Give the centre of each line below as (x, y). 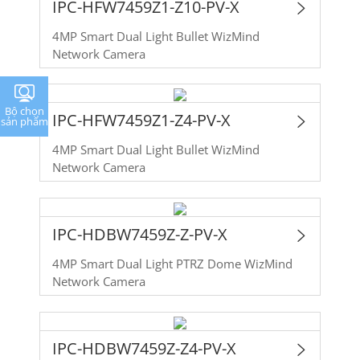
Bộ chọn (24, 110)
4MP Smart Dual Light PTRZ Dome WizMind (172, 264)
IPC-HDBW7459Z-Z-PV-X (139, 235)
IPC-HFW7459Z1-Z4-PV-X (141, 121)
